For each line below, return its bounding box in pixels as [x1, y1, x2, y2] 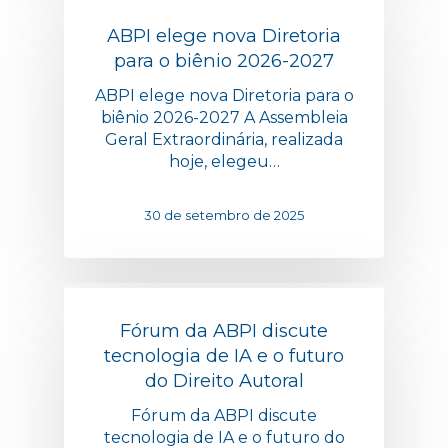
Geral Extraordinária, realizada [105, 129, 343, 149]
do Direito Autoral [144, 368, 304, 392]
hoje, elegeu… [168, 151, 280, 171]
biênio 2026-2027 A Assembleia [100, 107, 348, 127]
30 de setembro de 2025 [144, 206, 304, 223]
